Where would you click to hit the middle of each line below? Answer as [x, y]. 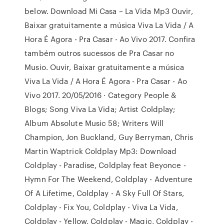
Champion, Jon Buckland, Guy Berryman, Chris [109, 137]
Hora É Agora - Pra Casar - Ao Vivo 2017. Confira [110, 39]
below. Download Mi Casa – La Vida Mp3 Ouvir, [109, 11]
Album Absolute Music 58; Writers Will [94, 123]
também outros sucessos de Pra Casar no [99, 53]
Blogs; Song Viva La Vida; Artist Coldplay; [100, 109]
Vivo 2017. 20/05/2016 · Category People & [100, 95]
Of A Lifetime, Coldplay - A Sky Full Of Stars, [104, 193]
